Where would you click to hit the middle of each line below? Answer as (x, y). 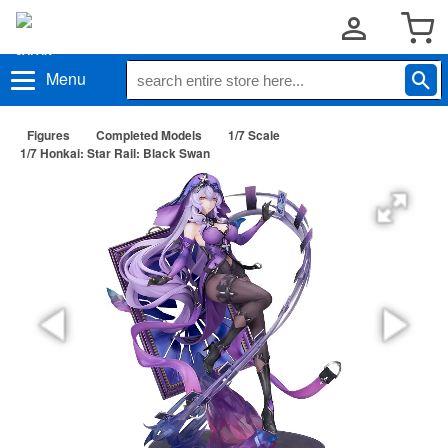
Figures (48, 135)
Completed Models (149, 135)
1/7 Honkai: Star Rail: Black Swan (115, 153)
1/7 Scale (254, 135)
